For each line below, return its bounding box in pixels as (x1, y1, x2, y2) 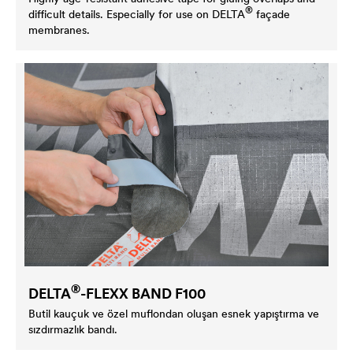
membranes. (28, 22, 90, 37)
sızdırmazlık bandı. (28, 321, 117, 336)
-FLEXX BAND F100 (80, 284, 206, 303)
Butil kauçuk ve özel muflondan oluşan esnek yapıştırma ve (28, 306, 319, 321)
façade (253, 6, 290, 21)
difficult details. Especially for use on (28, 6, 212, 21)
